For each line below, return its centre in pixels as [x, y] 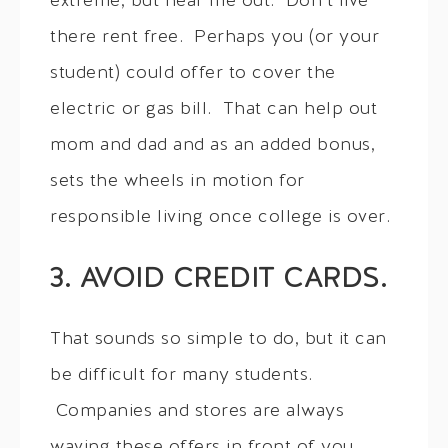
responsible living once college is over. [220, 218]
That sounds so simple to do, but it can [218, 340]
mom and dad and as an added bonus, [212, 146]
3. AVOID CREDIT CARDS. [218, 280]
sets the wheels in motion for [177, 182]
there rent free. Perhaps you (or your [214, 38]
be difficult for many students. [181, 376]
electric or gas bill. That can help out [213, 110]
